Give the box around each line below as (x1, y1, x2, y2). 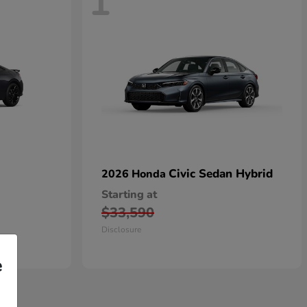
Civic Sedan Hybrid (169, 166, 273, 182)
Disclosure (101, 224, 141, 236)
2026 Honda (101, 167, 169, 182)
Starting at (101, 187, 157, 203)
